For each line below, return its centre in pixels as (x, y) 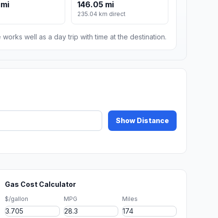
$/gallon (17, 199)
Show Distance (142, 121)
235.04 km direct (102, 14)
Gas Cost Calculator (41, 184)
